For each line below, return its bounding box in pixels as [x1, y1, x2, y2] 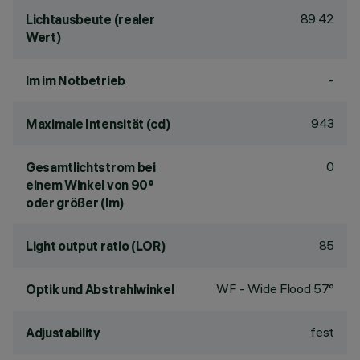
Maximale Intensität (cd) [26, 116, 170, 132]
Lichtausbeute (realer [26, 11, 155, 27]
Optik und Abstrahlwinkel [26, 281, 174, 297]
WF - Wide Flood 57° [216, 280, 334, 297]
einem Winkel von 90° [26, 177, 154, 193]
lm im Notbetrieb [26, 72, 125, 88]
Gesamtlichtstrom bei [26, 159, 156, 175]
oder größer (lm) [26, 194, 124, 211]
